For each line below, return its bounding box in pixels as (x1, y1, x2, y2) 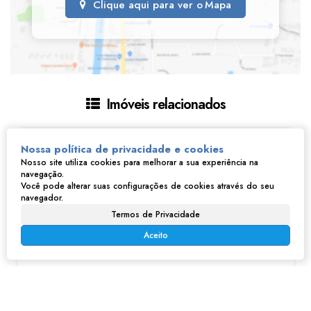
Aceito (143, 229, 168, 242)
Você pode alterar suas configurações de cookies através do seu (21, 180, 274, 192)
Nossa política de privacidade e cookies (21, 142, 224, 157)
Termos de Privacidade (111, 208, 200, 221)
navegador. (21, 192, 63, 204)
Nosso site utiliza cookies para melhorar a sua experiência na (21, 156, 258, 169)
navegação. (21, 168, 64, 180)
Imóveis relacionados (102, 94, 226, 115)
